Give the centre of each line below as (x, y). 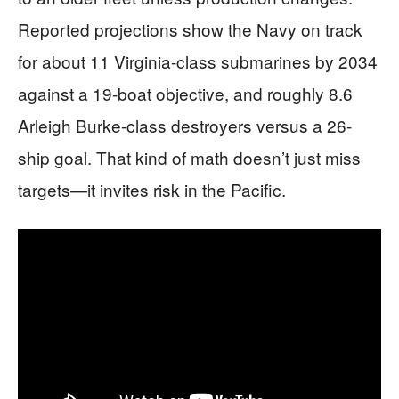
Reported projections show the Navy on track (190, 28)
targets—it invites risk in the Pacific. (152, 189)
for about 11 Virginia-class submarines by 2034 (198, 61)
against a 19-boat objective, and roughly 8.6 (185, 93)
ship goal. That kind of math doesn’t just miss (189, 157)
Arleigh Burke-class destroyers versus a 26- (185, 125)
